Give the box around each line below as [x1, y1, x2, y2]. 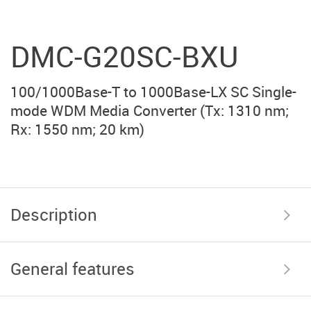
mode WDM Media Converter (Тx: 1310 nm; [10, 100, 289, 120]
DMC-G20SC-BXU [10, 36, 238, 76]
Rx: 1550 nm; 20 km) [10, 119, 144, 139]
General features [10, 257, 135, 280]
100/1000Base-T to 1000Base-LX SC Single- [10, 81, 296, 101]
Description [10, 203, 97, 226]
